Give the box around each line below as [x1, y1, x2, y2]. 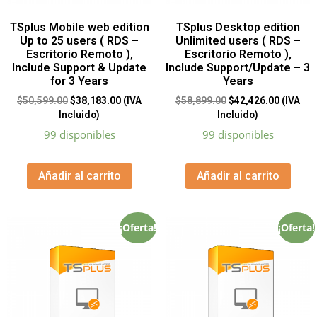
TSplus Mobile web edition [9, 21, 149, 35]
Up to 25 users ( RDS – [20, 34, 139, 48]
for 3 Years [50, 74, 108, 88]
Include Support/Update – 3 [166, 61, 310, 75]
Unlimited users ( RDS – [175, 34, 301, 48]
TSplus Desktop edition [175, 21, 300, 35]
